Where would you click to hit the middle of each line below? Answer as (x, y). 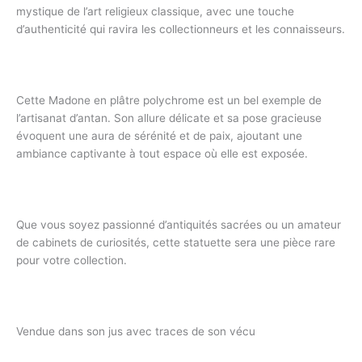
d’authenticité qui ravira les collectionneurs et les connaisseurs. (181, 29)
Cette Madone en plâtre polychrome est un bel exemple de (169, 101)
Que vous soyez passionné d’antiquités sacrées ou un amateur (179, 224)
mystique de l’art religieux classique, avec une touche (155, 12)
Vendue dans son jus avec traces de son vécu (136, 331)
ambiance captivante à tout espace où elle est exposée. (162, 154)
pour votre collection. (72, 260)
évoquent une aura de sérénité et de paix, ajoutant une (159, 136)
